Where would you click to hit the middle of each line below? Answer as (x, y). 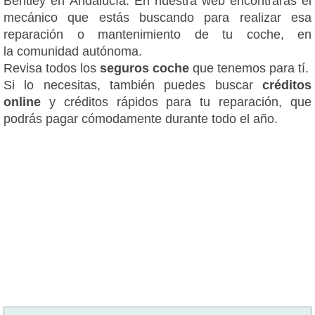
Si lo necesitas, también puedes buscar (133, 85)
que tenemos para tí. (249, 68)
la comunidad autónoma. (73, 51)
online (26, 102)
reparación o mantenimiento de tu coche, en (157, 34)
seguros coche (144, 68)
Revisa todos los (52, 68)
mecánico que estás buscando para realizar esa (157, 17)
